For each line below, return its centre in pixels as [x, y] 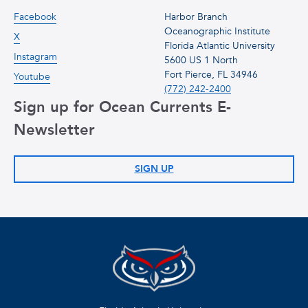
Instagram [35, 57]
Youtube [32, 77]
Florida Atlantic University [220, 46]
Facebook [35, 17]
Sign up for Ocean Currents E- [122, 108]
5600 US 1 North [201, 60]
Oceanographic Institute [217, 32]
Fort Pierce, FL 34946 [211, 75]
